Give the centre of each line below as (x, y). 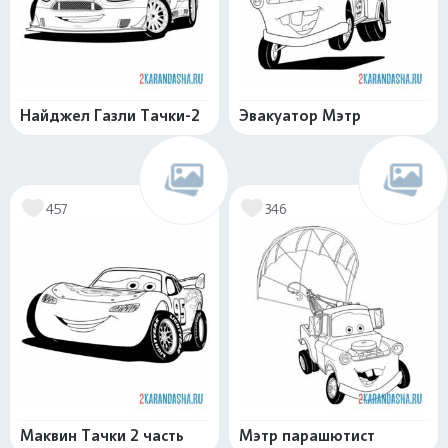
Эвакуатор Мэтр (300, 115)
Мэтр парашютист (307, 435)
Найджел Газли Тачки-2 (110, 115)
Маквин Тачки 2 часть (102, 435)
